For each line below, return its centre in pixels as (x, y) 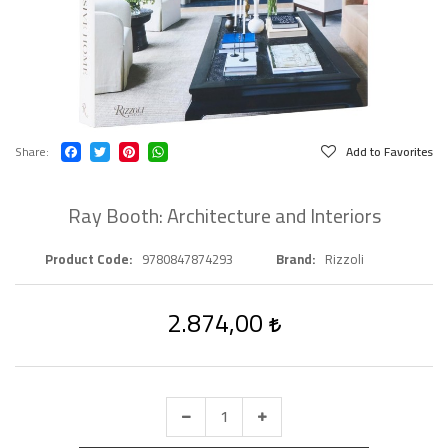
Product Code (86, 259)
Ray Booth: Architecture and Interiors (224, 215)
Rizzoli (344, 259)
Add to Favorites (389, 151)
